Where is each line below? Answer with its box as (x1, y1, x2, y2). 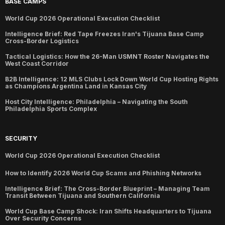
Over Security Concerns (5, 214, 81, 222)
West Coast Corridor (5, 59, 69, 67)
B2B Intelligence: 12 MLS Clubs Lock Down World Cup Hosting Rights (5, 75, 218, 83)
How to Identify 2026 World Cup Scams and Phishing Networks (5, 169, 201, 177)
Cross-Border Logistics (5, 37, 79, 45)
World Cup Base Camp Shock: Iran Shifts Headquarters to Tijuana (5, 207, 211, 215)
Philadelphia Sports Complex (5, 104, 97, 113)
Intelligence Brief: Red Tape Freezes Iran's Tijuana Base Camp (5, 30, 204, 38)
